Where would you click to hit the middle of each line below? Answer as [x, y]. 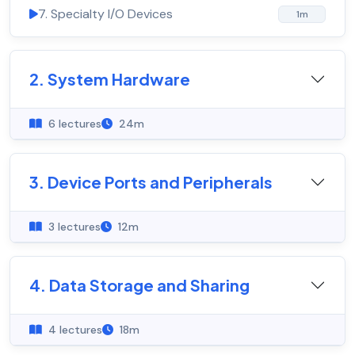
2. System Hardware [110, 79]
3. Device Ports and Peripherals [151, 182]
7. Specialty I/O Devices [105, 14]
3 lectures [73, 227]
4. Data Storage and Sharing [139, 285]
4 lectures [74, 330]
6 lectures [73, 124]
